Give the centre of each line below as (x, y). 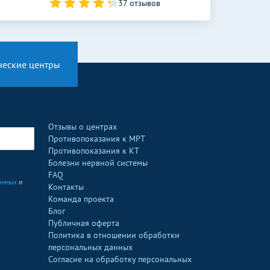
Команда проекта (81, 199)
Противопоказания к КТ (93, 151)
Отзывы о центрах (82, 127)
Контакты (66, 187)
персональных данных (90, 247)
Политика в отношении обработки (114, 235)
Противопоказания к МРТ (96, 139)
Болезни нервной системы (98, 163)
